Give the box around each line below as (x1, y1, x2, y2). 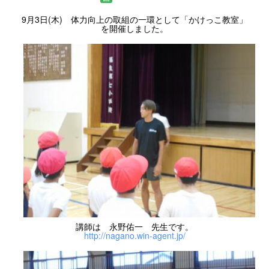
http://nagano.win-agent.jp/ (83, 229, 186, 242)
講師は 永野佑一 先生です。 (76, 220, 193, 233)
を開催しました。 (101, 22, 168, 34)
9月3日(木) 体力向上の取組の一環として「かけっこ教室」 (22, 13, 247, 25)
